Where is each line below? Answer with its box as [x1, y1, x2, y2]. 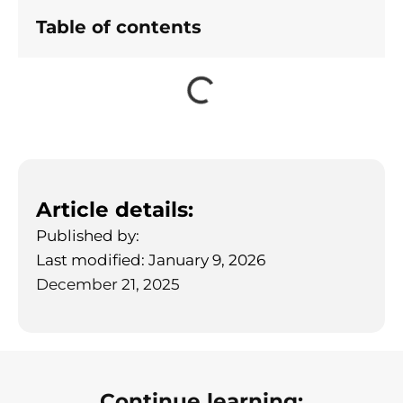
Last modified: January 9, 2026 [36, 250, 265, 269]
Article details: [36, 196, 193, 222]
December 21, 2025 [36, 274, 180, 293]
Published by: [36, 226, 139, 245]
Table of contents [36, 15, 201, 38]
